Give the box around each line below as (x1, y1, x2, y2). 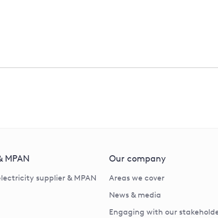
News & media (109, 190, 161, 200)
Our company (109, 153, 166, 164)
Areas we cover (109, 173, 164, 183)
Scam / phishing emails (24, 14, 135, 26)
